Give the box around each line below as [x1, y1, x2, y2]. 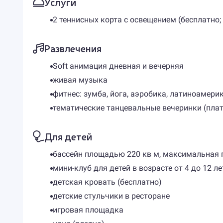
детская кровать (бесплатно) [52, 177, 162, 187]
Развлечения [43, 41, 102, 55]
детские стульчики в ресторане [52, 191, 170, 201]
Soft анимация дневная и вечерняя [52, 61, 184, 71]
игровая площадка [52, 205, 123, 215]
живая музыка [52, 75, 108, 85]
